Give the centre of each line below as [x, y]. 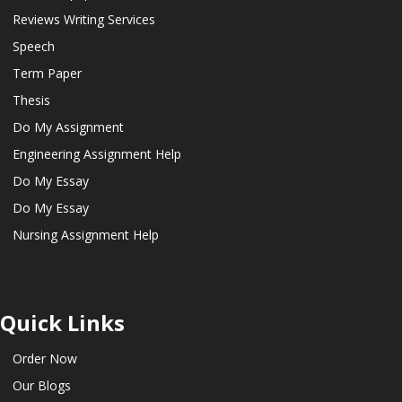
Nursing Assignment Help [86, 235]
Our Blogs [42, 385]
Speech [34, 47]
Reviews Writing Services [84, 20]
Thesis [31, 100]
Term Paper [47, 74]
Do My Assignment [68, 127]
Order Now [45, 358]
